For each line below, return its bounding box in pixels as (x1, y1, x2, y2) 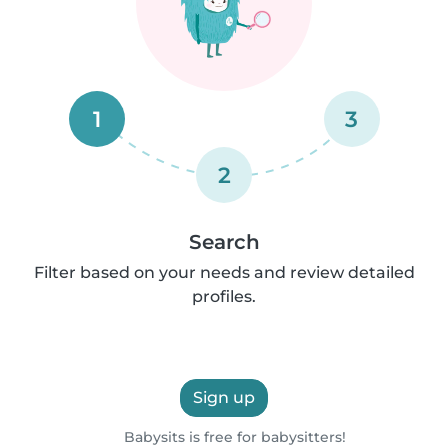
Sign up (193, 387, 255, 407)
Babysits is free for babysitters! (119, 427, 346, 446)
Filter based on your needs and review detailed (33, 262, 415, 282)
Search (188, 229, 260, 254)
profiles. (192, 286, 256, 306)
